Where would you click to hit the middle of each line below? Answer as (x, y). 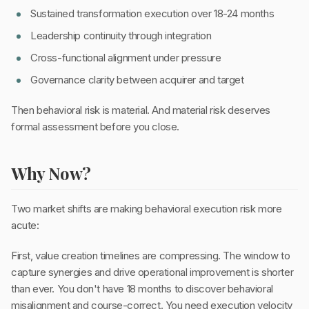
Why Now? (51, 173)
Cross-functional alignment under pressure (126, 58)
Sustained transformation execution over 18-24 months (152, 14)
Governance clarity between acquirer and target (137, 80)
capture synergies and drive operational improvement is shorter (152, 272)
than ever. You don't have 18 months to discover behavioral (142, 289)
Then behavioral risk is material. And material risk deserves (141, 110)
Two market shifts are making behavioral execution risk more (147, 209)
